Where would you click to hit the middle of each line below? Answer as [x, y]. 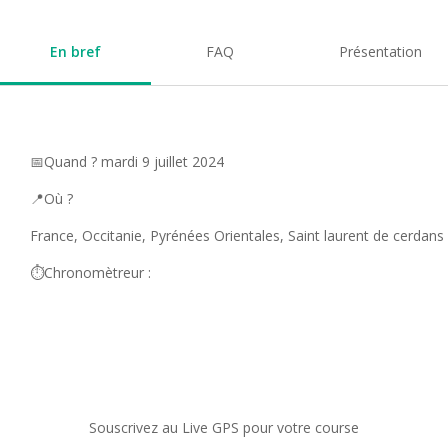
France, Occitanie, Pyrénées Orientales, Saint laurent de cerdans [237, 236]
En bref [75, 52]
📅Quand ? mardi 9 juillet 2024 [127, 162]
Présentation [380, 52]
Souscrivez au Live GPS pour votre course [224, 428]
